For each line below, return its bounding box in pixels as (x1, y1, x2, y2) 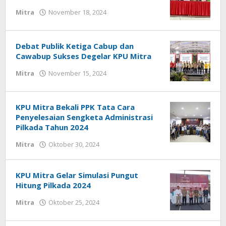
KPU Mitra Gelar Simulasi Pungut (16, 170, 138, 181)
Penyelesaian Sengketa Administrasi (16, 112, 153, 123)
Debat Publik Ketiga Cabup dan (16, 41, 134, 51)
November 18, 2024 (48, 8, 106, 17)
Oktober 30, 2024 (48, 140, 99, 149)
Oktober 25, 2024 (48, 198, 99, 207)
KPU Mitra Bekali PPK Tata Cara (16, 102, 135, 112)
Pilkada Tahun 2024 (16, 122, 88, 133)
